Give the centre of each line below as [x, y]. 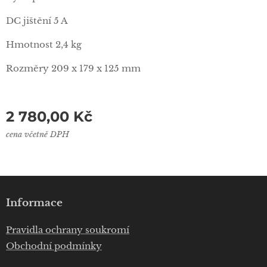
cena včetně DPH [38, 135]
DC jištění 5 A [37, 21]
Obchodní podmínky [54, 246]
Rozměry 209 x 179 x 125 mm [73, 69]
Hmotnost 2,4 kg [44, 45]
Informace [34, 203]
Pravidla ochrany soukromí [68, 230]
